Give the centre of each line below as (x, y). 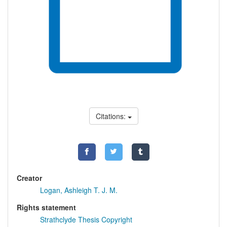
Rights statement (46, 207)
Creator (29, 178)
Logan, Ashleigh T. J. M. (79, 190)
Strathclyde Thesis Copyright (86, 220)
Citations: (111, 116)
